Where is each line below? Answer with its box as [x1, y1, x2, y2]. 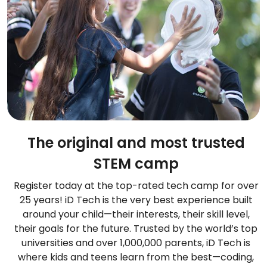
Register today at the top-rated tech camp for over [13, 179, 259, 193]
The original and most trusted [27, 133, 245, 153]
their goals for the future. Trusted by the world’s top [14, 222, 257, 236]
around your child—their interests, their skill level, [22, 207, 250, 222]
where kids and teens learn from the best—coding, [18, 250, 254, 265]
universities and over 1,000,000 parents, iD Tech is [21, 236, 250, 250]
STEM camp [93, 154, 179, 174]
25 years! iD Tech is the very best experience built [19, 193, 253, 207]
